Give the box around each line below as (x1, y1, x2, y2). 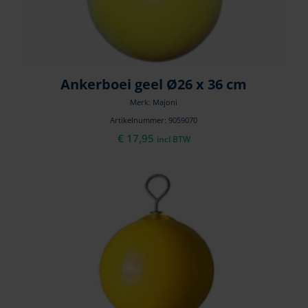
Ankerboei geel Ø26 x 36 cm (60, 75, 247, 94)
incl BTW (156, 133, 190, 146)
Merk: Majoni (130, 97, 178, 108)
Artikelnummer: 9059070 (110, 115, 198, 126)
